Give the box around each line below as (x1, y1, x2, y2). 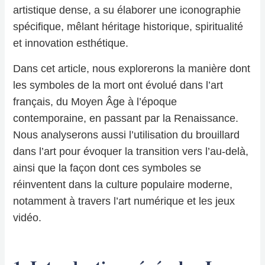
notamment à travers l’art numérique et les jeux (13, 195, 235, 208)
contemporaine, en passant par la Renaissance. (13, 112, 239, 125)
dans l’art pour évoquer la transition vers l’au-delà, (13, 146, 249, 158)
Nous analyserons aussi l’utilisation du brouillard (13, 129, 240, 141)
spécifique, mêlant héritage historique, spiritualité (13, 21, 244, 33)
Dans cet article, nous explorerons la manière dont (13, 63, 251, 75)
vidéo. (13, 212, 42, 224)
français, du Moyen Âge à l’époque (13, 96, 177, 108)
